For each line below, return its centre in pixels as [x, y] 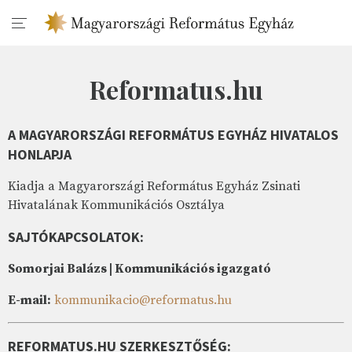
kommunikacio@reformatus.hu [143, 301]
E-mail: [29, 301]
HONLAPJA [40, 155]
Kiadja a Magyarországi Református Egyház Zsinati [154, 187]
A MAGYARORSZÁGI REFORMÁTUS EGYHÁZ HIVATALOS [173, 135]
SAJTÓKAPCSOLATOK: [76, 237]
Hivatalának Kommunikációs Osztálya [116, 205]
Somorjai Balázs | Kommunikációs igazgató [139, 269]
